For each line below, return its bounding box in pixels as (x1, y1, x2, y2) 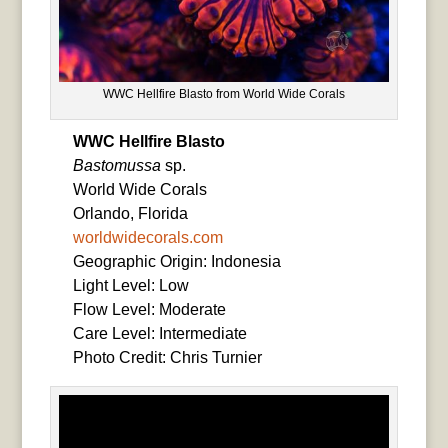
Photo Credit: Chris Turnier (72, 348, 262, 366)
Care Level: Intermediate (72, 324, 247, 342)
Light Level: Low (72, 276, 189, 294)
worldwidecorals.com (72, 228, 223, 246)
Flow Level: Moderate (72, 300, 226, 318)
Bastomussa (72, 156, 161, 174)
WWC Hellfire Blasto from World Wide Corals (102, 86, 345, 101)
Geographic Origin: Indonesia (72, 252, 281, 270)
